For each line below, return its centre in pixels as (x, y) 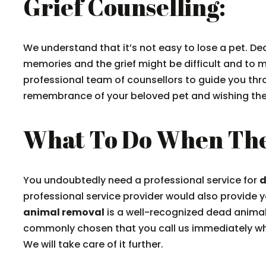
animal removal (64, 212)
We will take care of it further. (93, 244)
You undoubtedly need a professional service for (141, 180)
